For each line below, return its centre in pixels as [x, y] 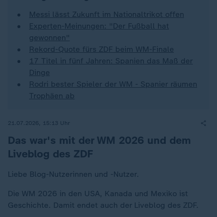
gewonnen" [49, 38]
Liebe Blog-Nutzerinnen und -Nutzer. [73, 174]
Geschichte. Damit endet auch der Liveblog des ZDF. [104, 205]
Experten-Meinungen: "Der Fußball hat [99, 26]
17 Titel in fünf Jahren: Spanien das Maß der [111, 61]
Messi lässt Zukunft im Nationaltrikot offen [107, 14]
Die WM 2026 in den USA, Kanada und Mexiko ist [98, 194]
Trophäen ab [52, 96]
